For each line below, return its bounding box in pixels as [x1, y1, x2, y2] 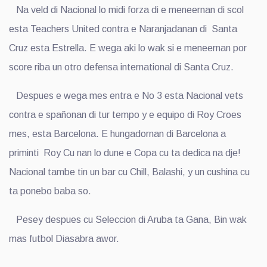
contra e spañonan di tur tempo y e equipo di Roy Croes [9, 109, 241, 120]
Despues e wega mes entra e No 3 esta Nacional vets [9, 90, 243, 101]
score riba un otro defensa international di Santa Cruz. [9, 61, 234, 72]
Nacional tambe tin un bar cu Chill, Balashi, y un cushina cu [9, 166, 250, 177]
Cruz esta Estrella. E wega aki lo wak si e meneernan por [9, 42, 247, 53]
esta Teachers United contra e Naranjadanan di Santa [9, 23, 237, 34]
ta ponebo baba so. [9, 185, 91, 196]
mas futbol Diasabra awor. [9, 233, 119, 244]
